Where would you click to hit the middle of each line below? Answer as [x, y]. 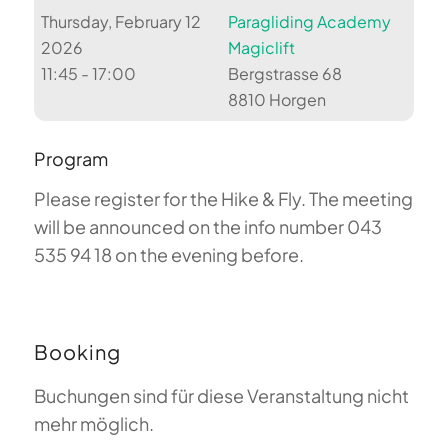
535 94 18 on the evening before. [168, 255]
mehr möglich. [93, 424]
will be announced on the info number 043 [207, 227]
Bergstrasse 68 [284, 74]
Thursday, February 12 [121, 22]
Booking [77, 352]
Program [70, 159]
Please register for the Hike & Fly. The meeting [223, 199]
